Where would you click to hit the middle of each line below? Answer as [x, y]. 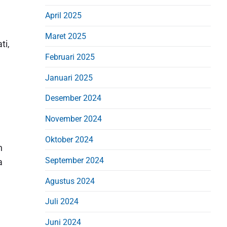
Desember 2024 [73, 98]
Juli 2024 [62, 202]
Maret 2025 [66, 36]
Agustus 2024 [70, 181]
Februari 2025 [70, 57]
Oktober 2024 [69, 139]
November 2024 [74, 119]
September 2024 [75, 160]
